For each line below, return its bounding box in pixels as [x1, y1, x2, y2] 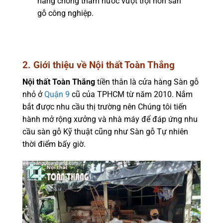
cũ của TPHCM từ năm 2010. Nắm [70, 90, 193, 100]
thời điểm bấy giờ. [22, 139, 86, 149]
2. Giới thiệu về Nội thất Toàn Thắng [22, 59, 175, 71]
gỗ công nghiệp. [37, 8, 94, 18]
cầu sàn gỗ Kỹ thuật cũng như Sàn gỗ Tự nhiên [22, 127, 188, 137]
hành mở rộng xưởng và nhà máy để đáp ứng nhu [22, 114, 198, 124]
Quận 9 [44, 90, 70, 100]
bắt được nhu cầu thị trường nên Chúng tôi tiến [22, 102, 187, 112]
